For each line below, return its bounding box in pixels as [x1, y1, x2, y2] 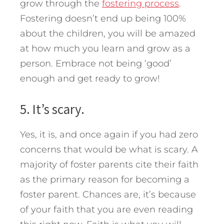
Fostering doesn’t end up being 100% [20, 12, 186, 24]
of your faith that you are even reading [20, 203, 193, 215]
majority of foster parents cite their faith [20, 158, 198, 170]
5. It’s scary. [20, 100, 84, 117]
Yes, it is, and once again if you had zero [20, 128, 198, 140]
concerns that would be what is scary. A [20, 143, 198, 155]
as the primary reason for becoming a [20, 173, 189, 185]
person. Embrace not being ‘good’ [20, 57, 171, 69]
